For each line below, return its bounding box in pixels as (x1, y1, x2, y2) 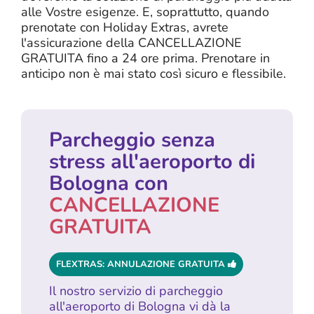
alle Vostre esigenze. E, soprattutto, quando (21, 4, 269, 21)
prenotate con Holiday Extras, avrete (21, 19, 228, 36)
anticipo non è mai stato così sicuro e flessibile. (21, 65, 286, 83)
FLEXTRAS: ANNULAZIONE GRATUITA (56, 257, 228, 271)
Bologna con (49, 169, 168, 197)
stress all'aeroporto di (49, 147, 255, 175)
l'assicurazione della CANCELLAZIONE (21, 34, 242, 52)
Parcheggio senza (49, 125, 215, 153)
